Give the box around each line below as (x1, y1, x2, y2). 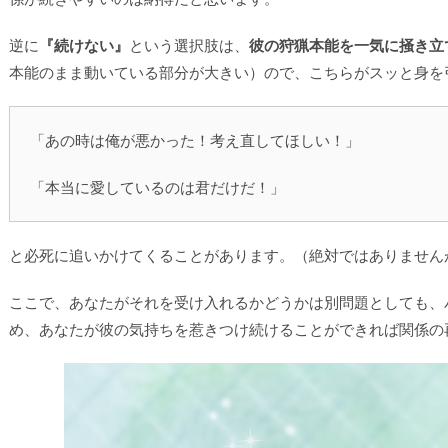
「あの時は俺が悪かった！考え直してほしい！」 (30, 131, 360, 150)
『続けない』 (39, 36, 129, 55)
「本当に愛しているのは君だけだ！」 (30, 178, 285, 197)
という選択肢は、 (129, 36, 249, 55)
